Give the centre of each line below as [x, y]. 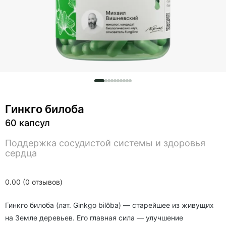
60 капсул [27, 123]
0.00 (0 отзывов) [34, 182]
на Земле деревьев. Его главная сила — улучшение [94, 218]
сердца [21, 153]
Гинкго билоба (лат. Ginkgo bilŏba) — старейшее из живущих [109, 205]
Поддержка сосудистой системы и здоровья [105, 143]
